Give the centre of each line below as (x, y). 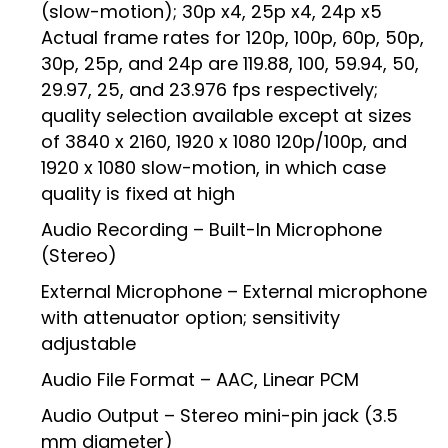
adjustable (88, 344)
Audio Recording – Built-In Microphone (211, 230)
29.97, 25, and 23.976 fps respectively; (209, 90)
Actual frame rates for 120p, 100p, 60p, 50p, (232, 38)
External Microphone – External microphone (234, 292)
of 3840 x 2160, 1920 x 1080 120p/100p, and (224, 142)
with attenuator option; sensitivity (190, 318)
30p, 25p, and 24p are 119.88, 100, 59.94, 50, (230, 64)
